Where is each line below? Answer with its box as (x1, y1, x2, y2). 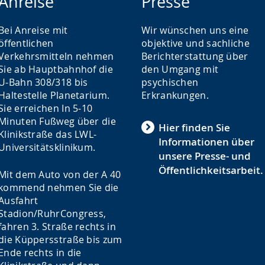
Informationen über (159, 135, 254, 148)
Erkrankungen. (141, 89, 209, 102)
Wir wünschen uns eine (141, 24, 249, 37)
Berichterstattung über (141, 50, 248, 63)
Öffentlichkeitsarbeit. (159, 163, 263, 177)
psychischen (141, 76, 199, 89)
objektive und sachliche (141, 37, 250, 50)
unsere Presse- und (159, 149, 251, 163)
